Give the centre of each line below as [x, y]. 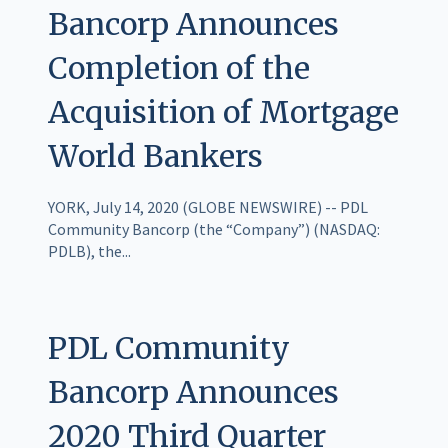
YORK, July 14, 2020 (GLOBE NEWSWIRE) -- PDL [208, 207]
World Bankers [155, 156]
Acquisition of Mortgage [223, 112]
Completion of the [179, 68]
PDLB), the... [89, 251]
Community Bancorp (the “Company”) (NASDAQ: [214, 229]
